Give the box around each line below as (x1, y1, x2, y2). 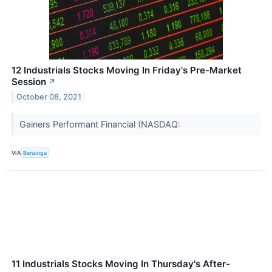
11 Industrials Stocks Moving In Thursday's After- (12, 257, 230, 270)
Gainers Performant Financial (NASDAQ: (19, 119, 183, 130)
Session (12, 76, 46, 88)
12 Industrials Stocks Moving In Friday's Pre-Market (12, 64, 242, 76)
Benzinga (23, 149, 47, 157)
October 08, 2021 (16, 92, 82, 102)
